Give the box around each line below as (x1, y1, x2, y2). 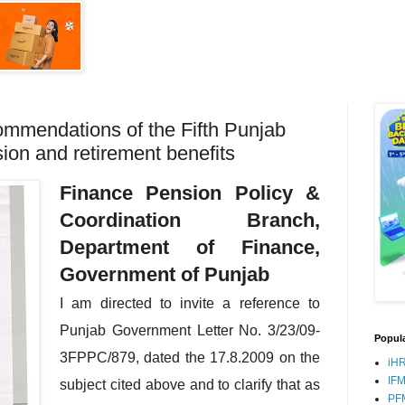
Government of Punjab (60, 262, 269, 286)
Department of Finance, (60, 235, 320, 259)
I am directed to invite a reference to (60, 295, 320, 311)
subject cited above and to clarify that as (60, 376, 320, 392)
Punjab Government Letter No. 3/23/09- (60, 322, 320, 338)
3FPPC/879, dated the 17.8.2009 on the (60, 349, 320, 365)
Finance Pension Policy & (60, 181, 320, 204)
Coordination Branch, (60, 208, 320, 231)
